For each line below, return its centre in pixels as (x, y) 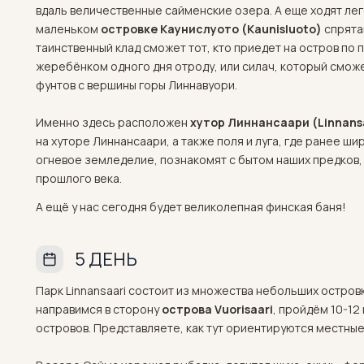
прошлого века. (79, 178)
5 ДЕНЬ (106, 259)
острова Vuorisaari (217, 309)
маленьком (68, 29)
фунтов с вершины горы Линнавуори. (136, 85)
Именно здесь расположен (113, 122)
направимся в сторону (99, 309)
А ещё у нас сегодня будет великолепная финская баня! (191, 207)
